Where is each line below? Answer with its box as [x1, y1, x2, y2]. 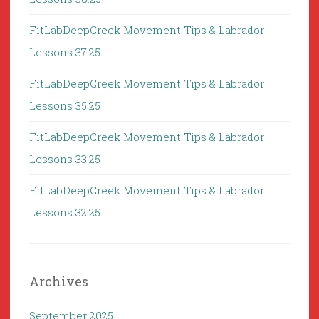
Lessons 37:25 [29, 45, 100, 60]
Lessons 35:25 [29, 98, 100, 113]
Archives [29, 273, 88, 291]
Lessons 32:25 [29, 205, 100, 220]
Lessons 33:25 [29, 152, 100, 167]
